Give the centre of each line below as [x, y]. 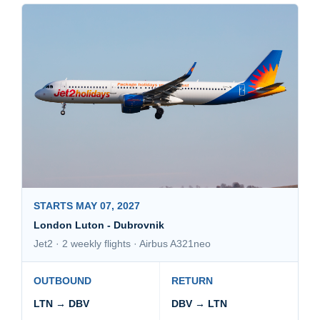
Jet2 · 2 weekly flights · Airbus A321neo [122, 244]
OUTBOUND [62, 281]
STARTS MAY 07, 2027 [87, 206]
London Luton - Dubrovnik [99, 225]
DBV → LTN [199, 304]
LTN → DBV [61, 304]
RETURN [192, 281]
